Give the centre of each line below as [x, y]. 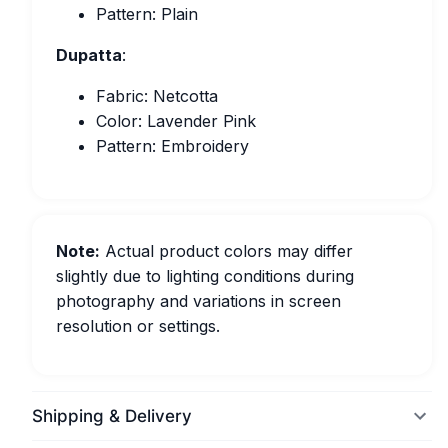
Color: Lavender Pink [176, 121]
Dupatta [89, 55]
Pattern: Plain [147, 14]
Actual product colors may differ [226, 251]
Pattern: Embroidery [172, 146]
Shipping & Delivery [112, 416]
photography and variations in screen [198, 301]
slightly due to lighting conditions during [205, 276]
